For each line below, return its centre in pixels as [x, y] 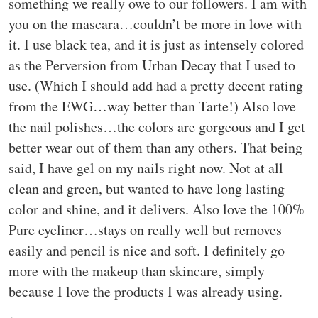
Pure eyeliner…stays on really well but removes [145, 229]
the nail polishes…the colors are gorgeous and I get [157, 126]
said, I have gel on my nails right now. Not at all [146, 168]
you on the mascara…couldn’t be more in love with [155, 23]
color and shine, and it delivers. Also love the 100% [157, 209]
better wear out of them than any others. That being [155, 147]
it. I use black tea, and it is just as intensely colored [156, 44]
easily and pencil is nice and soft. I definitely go [147, 250]
